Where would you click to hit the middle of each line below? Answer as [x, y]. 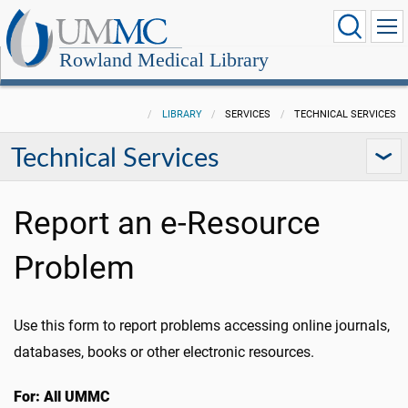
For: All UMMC [62, 397]
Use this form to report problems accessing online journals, [202, 326]
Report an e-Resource [167, 223]
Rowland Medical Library [164, 60]
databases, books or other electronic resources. [164, 352]
